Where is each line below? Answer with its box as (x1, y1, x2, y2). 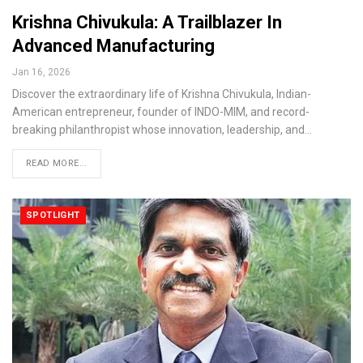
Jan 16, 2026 (12, 66, 70, 79)
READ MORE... (26, 158, 88, 169)
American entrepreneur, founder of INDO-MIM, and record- (12, 105, 310, 119)
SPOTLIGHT (26, 210, 80, 221)
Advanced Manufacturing (12, 36, 215, 57)
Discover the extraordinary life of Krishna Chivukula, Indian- (12, 88, 311, 101)
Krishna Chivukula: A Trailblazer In (12, 12, 282, 33)
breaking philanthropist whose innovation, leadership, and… (12, 123, 312, 137)
